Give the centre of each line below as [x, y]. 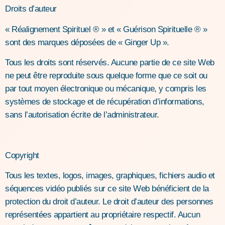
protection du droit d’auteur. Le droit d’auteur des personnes [109, 202]
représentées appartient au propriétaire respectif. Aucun [102, 215]
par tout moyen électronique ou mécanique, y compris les [106, 89]
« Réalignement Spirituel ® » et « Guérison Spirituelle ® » [106, 29]
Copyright [22, 156]
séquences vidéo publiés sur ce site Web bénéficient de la [107, 189]
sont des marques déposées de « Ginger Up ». [88, 42]
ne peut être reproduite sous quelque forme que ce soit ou [106, 76]
